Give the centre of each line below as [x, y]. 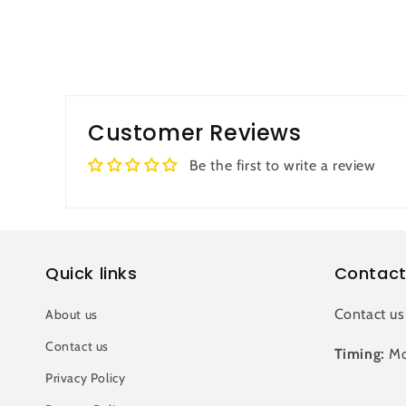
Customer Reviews [195, 133]
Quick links [92, 273]
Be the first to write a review [282, 165]
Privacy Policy [86, 378]
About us [72, 314]
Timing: [359, 354]
